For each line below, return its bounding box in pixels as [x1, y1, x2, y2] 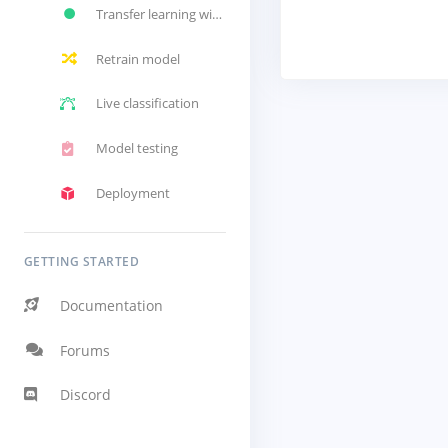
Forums [60, 340, 110, 360]
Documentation [60, 295, 163, 315]
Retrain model [96, 49, 180, 68]
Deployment [96, 184, 170, 202]
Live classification [96, 94, 199, 113]
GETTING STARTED [24, 252, 140, 270]
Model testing [96, 139, 178, 158]
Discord [60, 385, 111, 405]
